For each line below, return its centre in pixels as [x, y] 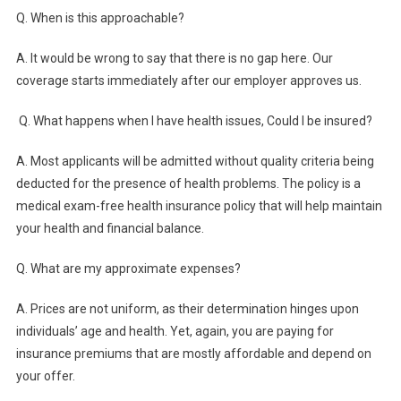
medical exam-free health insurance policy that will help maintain [199, 206]
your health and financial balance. [110, 229]
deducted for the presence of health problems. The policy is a [188, 184]
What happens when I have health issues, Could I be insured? [202, 121]
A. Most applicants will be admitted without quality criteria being [195, 162]
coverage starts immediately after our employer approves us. [188, 81]
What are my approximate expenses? [135, 269]
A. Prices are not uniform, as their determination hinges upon [187, 309]
